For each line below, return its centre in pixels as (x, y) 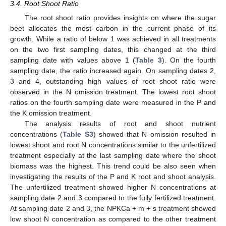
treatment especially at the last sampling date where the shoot (113, 156)
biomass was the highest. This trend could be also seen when (113, 166)
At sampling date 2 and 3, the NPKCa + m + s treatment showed (113, 209)
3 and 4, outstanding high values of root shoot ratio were (113, 81)
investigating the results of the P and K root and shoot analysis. (113, 177)
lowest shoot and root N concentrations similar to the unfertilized (113, 145)
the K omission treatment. (51, 113)
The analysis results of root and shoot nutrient (120, 124)
